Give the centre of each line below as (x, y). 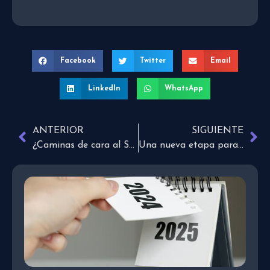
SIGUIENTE (218, 131)
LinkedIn (104, 89)
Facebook (78, 61)
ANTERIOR (58, 131)
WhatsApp (184, 89)
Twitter (153, 61)
